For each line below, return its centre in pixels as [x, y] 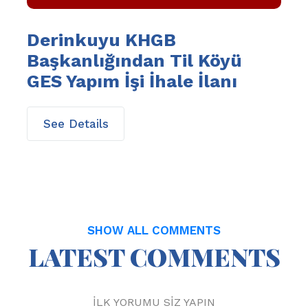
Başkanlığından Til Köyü [134, 61]
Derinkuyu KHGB [101, 40]
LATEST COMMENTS [154, 257]
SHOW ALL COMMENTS [154, 231]
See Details [76, 123]
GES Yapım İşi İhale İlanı [132, 81]
